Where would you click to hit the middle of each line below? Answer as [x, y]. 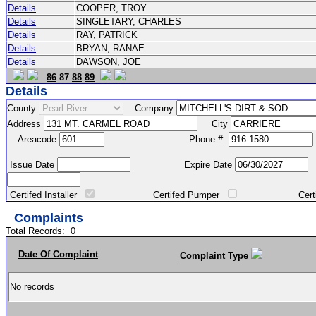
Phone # [166, 139]
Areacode [33, 139]
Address [25, 123]
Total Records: [38, 231]
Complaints [49, 218]
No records [34, 287]
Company [150, 108]
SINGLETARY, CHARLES [130, 22]
